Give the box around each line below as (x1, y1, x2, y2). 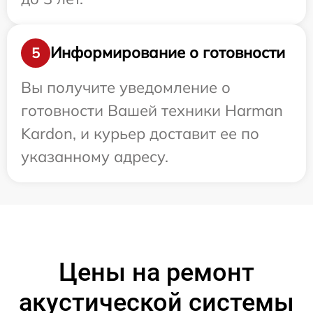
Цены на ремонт (59, 257, 254, 287)
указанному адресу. (21, 146, 168, 166)
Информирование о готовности (50, 43, 285, 63)
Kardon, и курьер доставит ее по (21, 123, 259, 143)
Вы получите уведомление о (21, 77, 231, 97)
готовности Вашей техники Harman (21, 100, 283, 120)
